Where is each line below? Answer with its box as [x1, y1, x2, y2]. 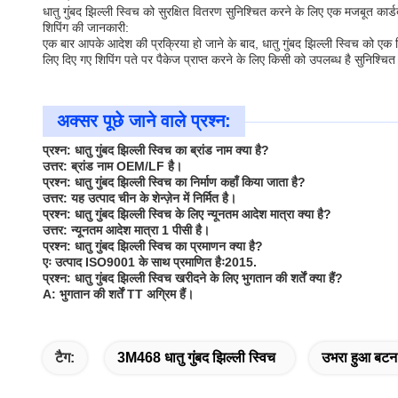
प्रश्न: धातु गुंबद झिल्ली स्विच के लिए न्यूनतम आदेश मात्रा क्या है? [43, 207, 331, 221]
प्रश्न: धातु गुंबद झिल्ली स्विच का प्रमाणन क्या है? [43, 239, 263, 253]
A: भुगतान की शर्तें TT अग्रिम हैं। [43, 287, 194, 301]
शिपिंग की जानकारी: [43, 20, 129, 35]
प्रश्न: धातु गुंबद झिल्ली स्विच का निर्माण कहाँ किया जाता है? [43, 175, 306, 189]
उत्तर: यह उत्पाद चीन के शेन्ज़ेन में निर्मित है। [43, 191, 236, 205]
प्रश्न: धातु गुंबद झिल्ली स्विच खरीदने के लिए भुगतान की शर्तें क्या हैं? [43, 271, 343, 285]
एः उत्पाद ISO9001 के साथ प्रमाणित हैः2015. [43, 255, 257, 269]
